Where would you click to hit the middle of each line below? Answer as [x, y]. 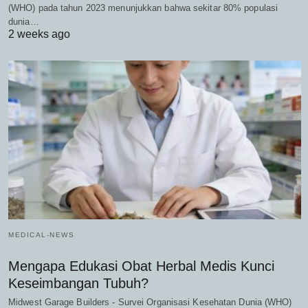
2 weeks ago [39, 34]
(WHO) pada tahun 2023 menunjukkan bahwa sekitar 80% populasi [143, 8]
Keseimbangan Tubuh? [78, 284]
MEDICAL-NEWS [41, 235]
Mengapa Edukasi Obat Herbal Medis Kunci [141, 266]
